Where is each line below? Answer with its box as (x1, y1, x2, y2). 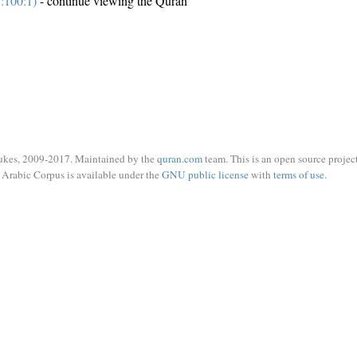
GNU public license (161, 167, 249, 182)
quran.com (157, 151, 202, 166)
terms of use (273, 167, 324, 182)
